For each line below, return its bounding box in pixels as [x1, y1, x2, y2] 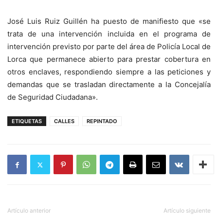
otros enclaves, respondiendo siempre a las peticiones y [7, 67, 211, 76]
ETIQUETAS [12, 118, 42, 125]
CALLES [54, 118, 74, 125]
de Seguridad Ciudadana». [7, 92, 98, 102]
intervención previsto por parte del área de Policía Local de [7, 42, 211, 51]
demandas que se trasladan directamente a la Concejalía [7, 80, 211, 89]
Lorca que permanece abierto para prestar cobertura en [7, 54, 211, 64]
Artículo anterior [7, 207, 51, 214]
